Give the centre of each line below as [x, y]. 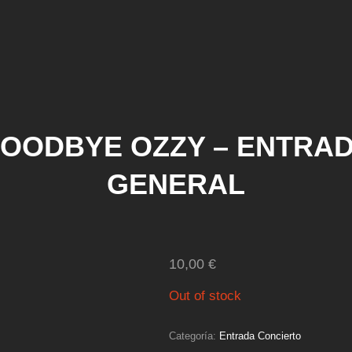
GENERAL [176, 184]
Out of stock [205, 296]
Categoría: [194, 335]
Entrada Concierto [260, 335]
